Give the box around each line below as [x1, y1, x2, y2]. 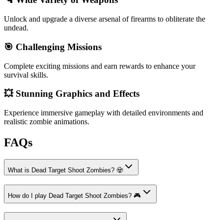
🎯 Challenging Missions [4, 41, 102, 52]
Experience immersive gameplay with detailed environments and [4, 109, 203, 117]
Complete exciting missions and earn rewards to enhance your [4, 61, 195, 70]
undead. [4, 24, 28, 32]
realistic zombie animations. [4, 117, 89, 126]
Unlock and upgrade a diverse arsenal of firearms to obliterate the [4, 15, 205, 24]
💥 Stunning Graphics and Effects [4, 88, 139, 99]
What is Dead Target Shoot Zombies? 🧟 [8, 166, 123, 174]
